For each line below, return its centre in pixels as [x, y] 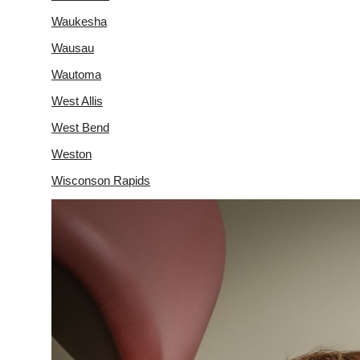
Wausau [73, 47]
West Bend [80, 127]
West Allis [77, 100]
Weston [72, 153]
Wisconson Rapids [101, 180]
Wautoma [76, 74]
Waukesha [79, 21]
